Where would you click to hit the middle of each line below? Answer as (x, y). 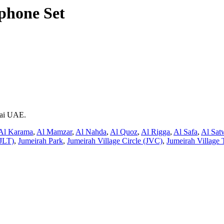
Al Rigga (155, 131)
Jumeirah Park (40, 140)
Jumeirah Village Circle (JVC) (115, 140)
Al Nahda (91, 131)
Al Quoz (124, 131)
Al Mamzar (54, 131)
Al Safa (185, 131)
